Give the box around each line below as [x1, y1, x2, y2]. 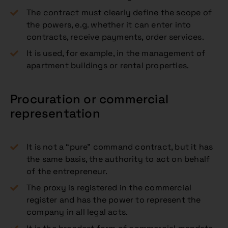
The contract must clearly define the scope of [26, 7, 212, 18]
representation [10, 105, 100, 121]
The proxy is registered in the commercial [26, 182, 192, 193]
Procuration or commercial [10, 91, 169, 107]
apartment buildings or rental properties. [26, 60, 189, 71]
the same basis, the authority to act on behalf [26, 154, 210, 164]
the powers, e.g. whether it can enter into [26, 19, 191, 30]
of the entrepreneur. [26, 166, 107, 177]
